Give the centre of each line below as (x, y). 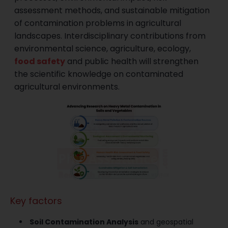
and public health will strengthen (132, 62)
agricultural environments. (67, 87)
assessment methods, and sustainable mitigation (112, 11)
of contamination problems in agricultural (98, 23)
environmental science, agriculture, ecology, (103, 49)
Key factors (50, 201)
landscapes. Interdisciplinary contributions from (110, 36)
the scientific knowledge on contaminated (99, 74)
